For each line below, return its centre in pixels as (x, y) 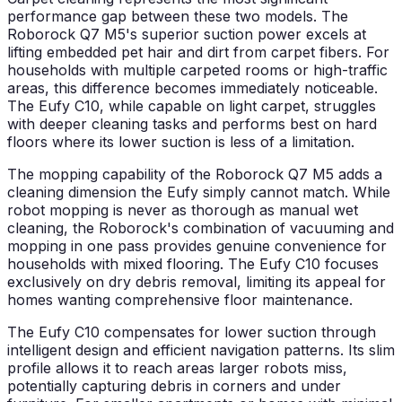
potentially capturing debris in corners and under (174, 386)
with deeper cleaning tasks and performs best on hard (192, 124)
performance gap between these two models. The (178, 17)
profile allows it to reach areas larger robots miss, (177, 368)
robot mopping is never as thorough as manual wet (183, 210)
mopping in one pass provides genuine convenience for (197, 246)
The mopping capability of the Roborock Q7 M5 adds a (195, 175)
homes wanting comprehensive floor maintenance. (180, 300)
